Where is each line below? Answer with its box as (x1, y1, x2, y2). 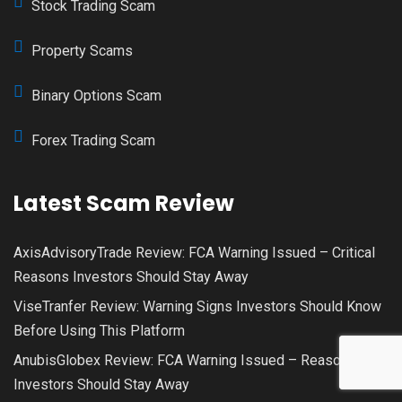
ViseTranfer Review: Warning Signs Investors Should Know (13, 297, 381, 315)
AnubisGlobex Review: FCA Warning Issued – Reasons (13, 351, 356, 369)
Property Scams (31, 41, 133, 59)
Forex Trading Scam (31, 131, 155, 149)
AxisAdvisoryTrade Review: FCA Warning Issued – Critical (13, 243, 375, 261)
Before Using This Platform (13, 321, 185, 339)
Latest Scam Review (13, 188, 234, 218)
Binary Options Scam (31, 86, 162, 104)
